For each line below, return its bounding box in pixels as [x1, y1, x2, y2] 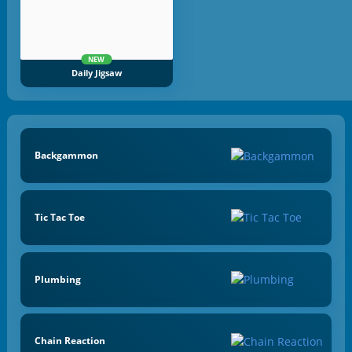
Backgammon [34, 148, 98, 163]
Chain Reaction [34, 334, 105, 348]
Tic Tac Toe [34, 210, 85, 224]
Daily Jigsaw [71, 67, 122, 79]
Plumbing [34, 272, 81, 286]
